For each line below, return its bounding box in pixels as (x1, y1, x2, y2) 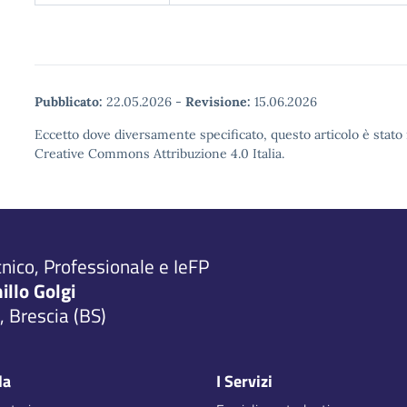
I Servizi (216, 369, 273, 393)
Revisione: (185, 94, 251, 110)
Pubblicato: (35, 94, 103, 110)
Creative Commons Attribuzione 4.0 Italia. (35, 145, 284, 162)
